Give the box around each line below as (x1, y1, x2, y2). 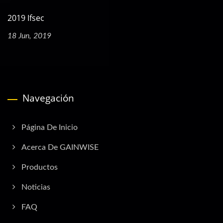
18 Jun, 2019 (7, 32, 51, 40)
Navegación (22, 92, 74, 105)
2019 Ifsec (7, 12, 44, 24)
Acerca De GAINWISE (21, 143, 99, 152)
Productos (21, 163, 58, 172)
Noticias (21, 183, 50, 192)
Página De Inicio (21, 123, 78, 132)
